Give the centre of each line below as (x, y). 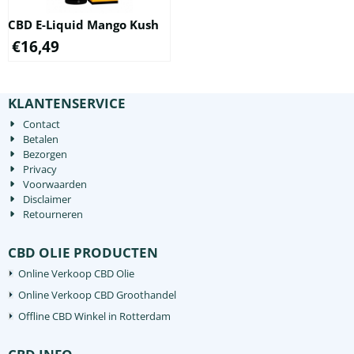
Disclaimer (47, 199)
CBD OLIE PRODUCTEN (83, 252)
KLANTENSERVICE (67, 103)
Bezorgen (45, 154)
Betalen (41, 139)
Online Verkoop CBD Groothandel (97, 294)
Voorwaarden (55, 184)
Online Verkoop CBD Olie (76, 273)
